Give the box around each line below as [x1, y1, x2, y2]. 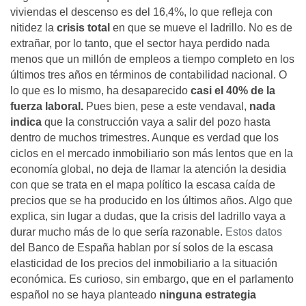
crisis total [57, 22, 110, 33]
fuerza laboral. [10, 100, 83, 112]
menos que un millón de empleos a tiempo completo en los [10, 53, 294, 65]
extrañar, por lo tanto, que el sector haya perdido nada [10, 38, 270, 49]
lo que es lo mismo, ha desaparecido [10, 85, 191, 96]
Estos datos [225, 226, 282, 238]
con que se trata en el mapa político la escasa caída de [10, 179, 275, 191]
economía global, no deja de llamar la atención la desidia [10, 163, 286, 175]
